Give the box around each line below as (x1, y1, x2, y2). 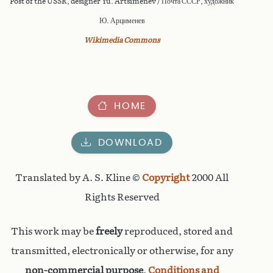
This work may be (11, 225, 96, 238)
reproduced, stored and (122, 225, 233, 238)
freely (96, 225, 122, 238)
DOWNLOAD (97, 135, 163, 150)
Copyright (142, 172, 190, 184)
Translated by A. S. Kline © (15, 172, 142, 184)
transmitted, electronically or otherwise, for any (10, 245, 233, 257)
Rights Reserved (84, 191, 160, 204)
